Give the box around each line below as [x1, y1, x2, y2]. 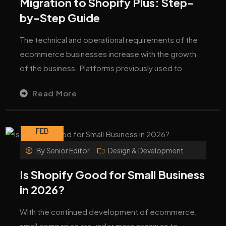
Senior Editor [46, 145, 90, 155]
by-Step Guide [20, 10, 100, 25]
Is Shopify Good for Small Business [20, 167, 205, 182]
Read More [32, 88, 77, 98]
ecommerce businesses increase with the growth [20, 48, 197, 59]
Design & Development [107, 145, 184, 155]
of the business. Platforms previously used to [20, 63, 183, 73]
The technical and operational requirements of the [20, 34, 198, 44]
